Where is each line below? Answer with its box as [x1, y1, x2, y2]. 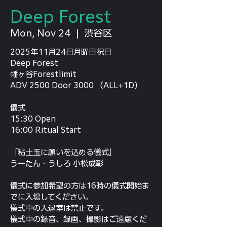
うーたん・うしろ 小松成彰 [10, 160, 103, 167]
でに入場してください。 [10, 193, 93, 201]
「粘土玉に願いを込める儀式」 [10, 148, 117, 156]
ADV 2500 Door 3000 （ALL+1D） [10, 82, 142, 89]
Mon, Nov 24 [10, 28, 70, 37]
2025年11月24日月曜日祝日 [10, 48, 111, 56]
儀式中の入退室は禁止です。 [10, 204, 108, 212]
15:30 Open [10, 115, 56, 123]
